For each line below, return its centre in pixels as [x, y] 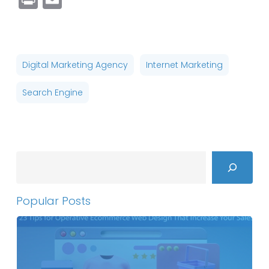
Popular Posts [53, 201]
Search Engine [52, 92]
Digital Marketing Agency [75, 65]
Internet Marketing [184, 65]
